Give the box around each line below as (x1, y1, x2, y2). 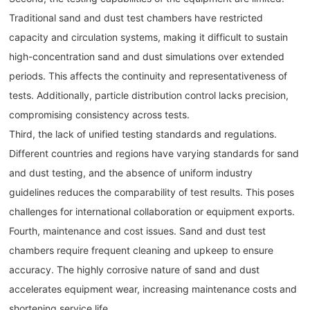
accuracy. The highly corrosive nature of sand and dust (9, 264, 260, 276)
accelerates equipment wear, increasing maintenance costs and (9, 283, 298, 295)
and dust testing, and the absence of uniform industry (9, 167, 253, 179)
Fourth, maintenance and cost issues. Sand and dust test (9, 225, 266, 237)
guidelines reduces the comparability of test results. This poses (9, 186, 295, 199)
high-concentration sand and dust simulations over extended (9, 51, 285, 63)
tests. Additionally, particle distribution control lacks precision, (9, 89, 289, 102)
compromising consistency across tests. (9, 109, 190, 121)
